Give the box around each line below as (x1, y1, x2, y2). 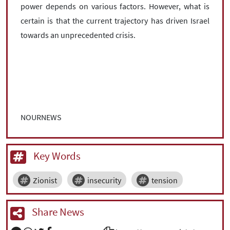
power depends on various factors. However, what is (21, 1, 209, 11)
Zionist (33, 175, 57, 186)
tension (151, 175, 178, 186)
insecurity (87, 175, 121, 186)
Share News (30, 205, 84, 219)
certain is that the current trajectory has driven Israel (21, 15, 209, 26)
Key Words (31, 149, 81, 163)
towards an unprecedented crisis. (21, 30, 136, 40)
